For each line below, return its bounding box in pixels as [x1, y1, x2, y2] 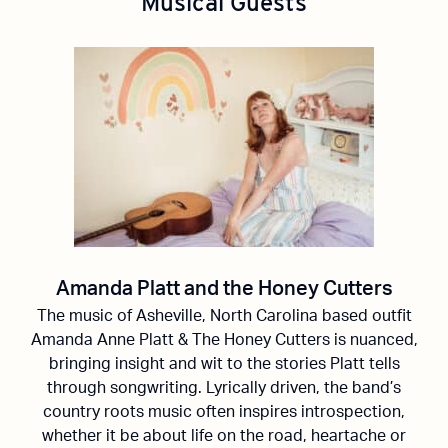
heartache [311, 428, 386, 444]
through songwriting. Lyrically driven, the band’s [47, 380, 401, 396]
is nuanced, [329, 332, 418, 348]
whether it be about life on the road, [42, 428, 311, 444]
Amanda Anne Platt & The [30, 332, 224, 348]
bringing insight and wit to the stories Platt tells [48, 356, 400, 372]
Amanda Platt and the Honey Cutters [55, 279, 393, 299]
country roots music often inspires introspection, [43, 404, 405, 420]
